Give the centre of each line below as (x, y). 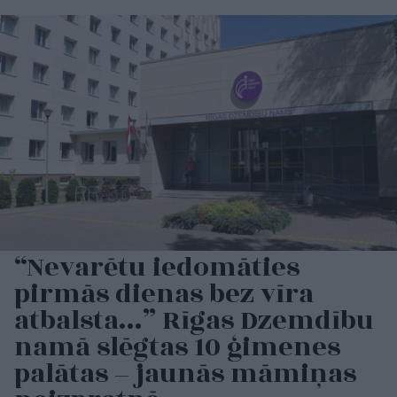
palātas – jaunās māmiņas (185, 374)
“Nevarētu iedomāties (157, 268)
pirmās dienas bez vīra (164, 295)
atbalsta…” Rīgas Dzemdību (194, 321)
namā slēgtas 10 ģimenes (177, 348)
